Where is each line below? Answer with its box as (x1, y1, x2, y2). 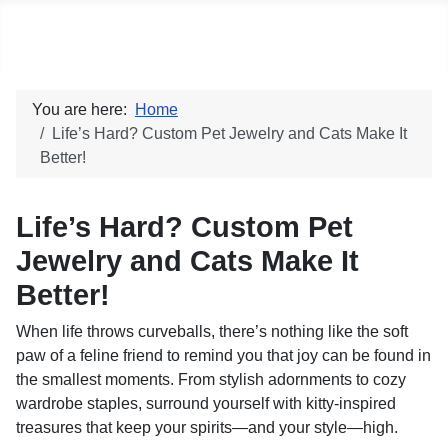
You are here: (32, 101, 135, 118)
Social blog (8, 19, 165, 55)
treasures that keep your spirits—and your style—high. (16, 419, 398, 436)
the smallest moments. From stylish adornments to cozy (16, 371, 406, 388)
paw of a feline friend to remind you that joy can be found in (16, 347, 431, 364)
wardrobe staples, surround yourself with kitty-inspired (16, 395, 396, 412)
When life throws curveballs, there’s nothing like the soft (16, 323, 408, 340)
